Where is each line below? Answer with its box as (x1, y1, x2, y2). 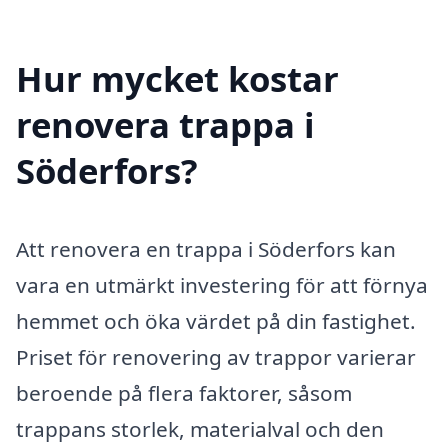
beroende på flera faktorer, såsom (16, 379, 352, 408)
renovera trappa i (16, 101, 315, 149)
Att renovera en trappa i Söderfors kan (16, 235, 396, 264)
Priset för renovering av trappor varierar (16, 343, 416, 372)
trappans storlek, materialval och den (16, 415, 384, 444)
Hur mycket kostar (16, 55, 339, 103)
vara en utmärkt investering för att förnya (16, 271, 428, 300)
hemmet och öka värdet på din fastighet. (16, 307, 416, 336)
